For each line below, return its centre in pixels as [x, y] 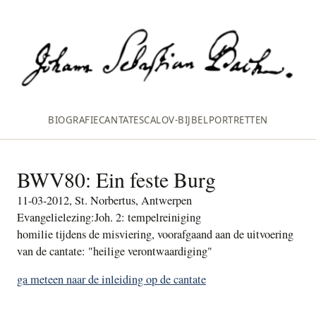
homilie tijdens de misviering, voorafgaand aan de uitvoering [155, 235]
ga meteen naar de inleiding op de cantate [111, 280]
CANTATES [121, 120]
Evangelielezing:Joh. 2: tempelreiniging [109, 218]
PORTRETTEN [238, 120]
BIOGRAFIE [73, 120]
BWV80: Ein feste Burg [116, 180]
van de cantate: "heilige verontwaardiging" [115, 251]
